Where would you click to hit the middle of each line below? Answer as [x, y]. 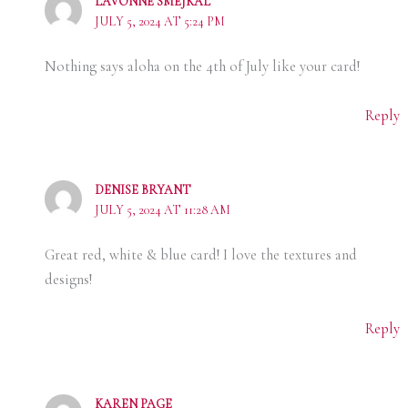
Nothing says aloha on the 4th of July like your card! [202, 66]
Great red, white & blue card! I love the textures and [200, 255]
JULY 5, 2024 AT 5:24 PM [159, 21]
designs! [68, 280]
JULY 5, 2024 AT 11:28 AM [162, 210]
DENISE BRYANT [143, 190]
